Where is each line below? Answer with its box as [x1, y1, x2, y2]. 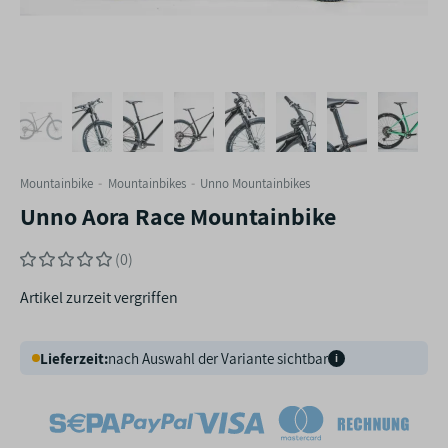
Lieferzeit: [40, 348, 108, 368]
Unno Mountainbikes [200, 175, 311, 192]
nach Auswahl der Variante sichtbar [108, 348, 328, 368]
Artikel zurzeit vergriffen [20, 287, 178, 308]
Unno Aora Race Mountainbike [20, 200, 336, 232]
